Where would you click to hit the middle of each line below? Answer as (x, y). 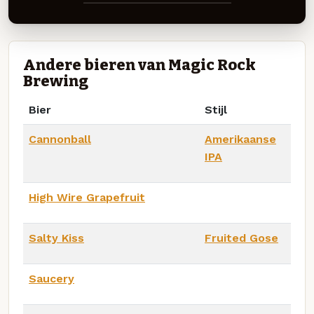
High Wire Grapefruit (87, 197)
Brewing (56, 81)
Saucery (52, 278)
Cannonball (60, 139)
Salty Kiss (56, 238)
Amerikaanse (240, 139)
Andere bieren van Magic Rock (139, 65)
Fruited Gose (241, 238)
